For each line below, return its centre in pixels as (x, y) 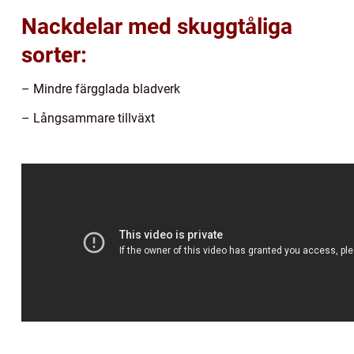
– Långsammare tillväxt (88, 119)
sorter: (54, 55)
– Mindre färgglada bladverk (101, 89)
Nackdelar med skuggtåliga (157, 27)
